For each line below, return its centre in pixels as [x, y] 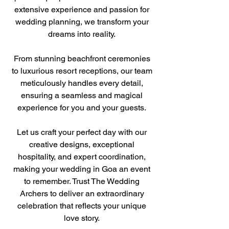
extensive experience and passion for [82, 9]
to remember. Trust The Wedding [82, 181]
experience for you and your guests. [82, 108]
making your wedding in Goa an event [82, 169]
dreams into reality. [82, 34]
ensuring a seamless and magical [82, 95]
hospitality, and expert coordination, [82, 157]
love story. [82, 218]
